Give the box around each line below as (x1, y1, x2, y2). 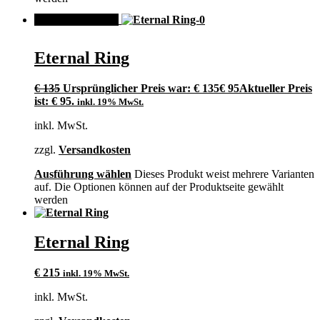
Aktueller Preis (239, 81, 312, 94)
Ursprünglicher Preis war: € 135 (63, 81, 219, 94)
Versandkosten (59, 143, 131, 156)
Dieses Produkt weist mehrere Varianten (134, 167, 314, 180)
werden (34, 193, 68, 206)
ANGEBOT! (46, 13, 107, 26)
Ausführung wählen (34, 167, 131, 180)
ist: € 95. (34, 94, 74, 107)
